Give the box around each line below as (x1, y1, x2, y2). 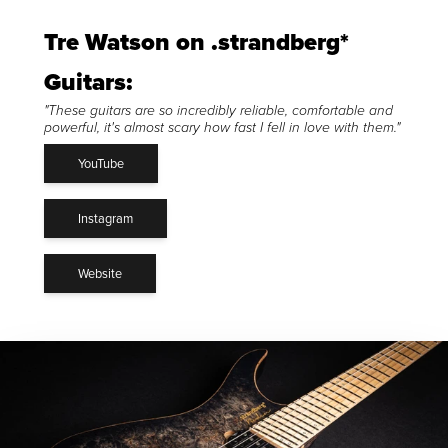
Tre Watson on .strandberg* (44, 23, 349, 60)
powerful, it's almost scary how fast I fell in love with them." (44, 119, 400, 136)
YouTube (78, 153, 124, 172)
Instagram (78, 208, 133, 227)
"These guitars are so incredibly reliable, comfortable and (44, 102, 393, 119)
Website (78, 263, 122, 282)
